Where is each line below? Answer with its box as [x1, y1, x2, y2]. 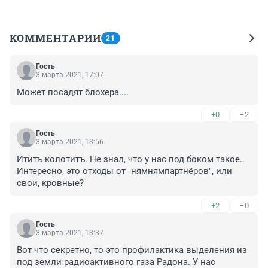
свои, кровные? [17, 178, 84, 189]
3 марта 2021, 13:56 [36, 138, 103, 147]
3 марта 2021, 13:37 [36, 229, 103, 237]
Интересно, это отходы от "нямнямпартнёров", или [17, 166, 232, 177]
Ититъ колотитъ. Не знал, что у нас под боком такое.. [17, 154, 245, 165]
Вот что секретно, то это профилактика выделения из [17, 245, 247, 256]
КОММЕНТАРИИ [10, 31, 101, 45]
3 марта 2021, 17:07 [36, 71, 103, 80]
